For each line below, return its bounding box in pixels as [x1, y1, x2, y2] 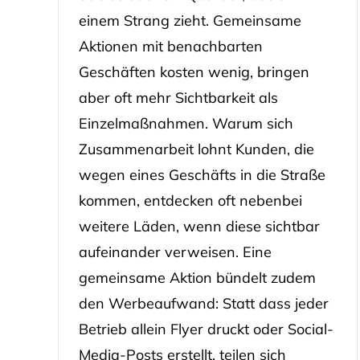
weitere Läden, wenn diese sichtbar [78, 217, 320, 236]
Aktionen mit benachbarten [78, 37, 263, 56]
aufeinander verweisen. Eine [78, 243, 272, 262]
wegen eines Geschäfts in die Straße [78, 166, 325, 185]
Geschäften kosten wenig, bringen [78, 63, 309, 82]
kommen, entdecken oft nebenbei [78, 191, 302, 211]
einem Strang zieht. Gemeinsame [78, 11, 301, 31]
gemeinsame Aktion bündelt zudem [78, 268, 316, 288]
